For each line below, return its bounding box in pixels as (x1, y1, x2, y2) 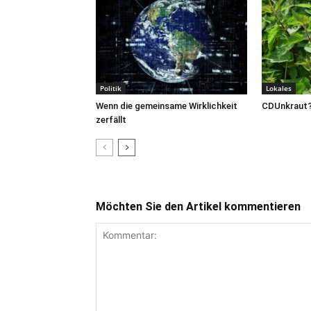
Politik (100, 83, 121, 93)
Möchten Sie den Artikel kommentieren (96, 200, 301, 213)
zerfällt (96, 115, 126, 125)
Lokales (266, 83, 292, 93)
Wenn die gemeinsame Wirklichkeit (96, 101, 237, 111)
